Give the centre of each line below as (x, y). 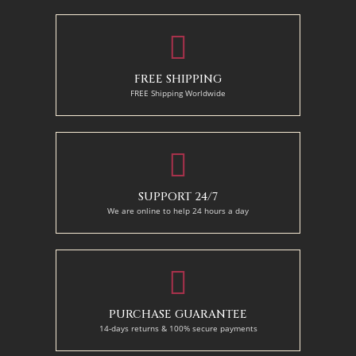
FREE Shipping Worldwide (178, 93)
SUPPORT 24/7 (178, 196)
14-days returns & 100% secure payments (178, 328)
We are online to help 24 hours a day (178, 210)
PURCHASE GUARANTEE (178, 314)
